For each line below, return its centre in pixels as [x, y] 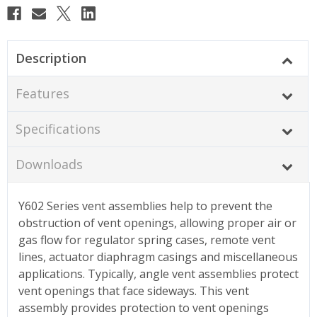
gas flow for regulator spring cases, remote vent [147, 240]
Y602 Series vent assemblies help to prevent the [145, 206]
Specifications [58, 128]
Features [42, 93]
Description [51, 58]
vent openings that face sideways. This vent [134, 290]
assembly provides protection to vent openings [144, 307]
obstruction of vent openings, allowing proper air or [157, 223]
